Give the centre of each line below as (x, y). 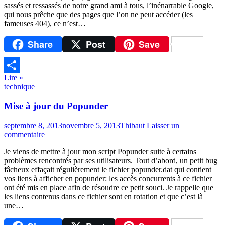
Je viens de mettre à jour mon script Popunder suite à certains (100, 152)
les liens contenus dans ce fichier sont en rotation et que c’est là (103, 197)
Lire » (14, 77)
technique (19, 86)
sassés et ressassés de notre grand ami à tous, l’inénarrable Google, (109, 6)
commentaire (24, 135)
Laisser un (163, 126)
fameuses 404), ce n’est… (45, 24)
